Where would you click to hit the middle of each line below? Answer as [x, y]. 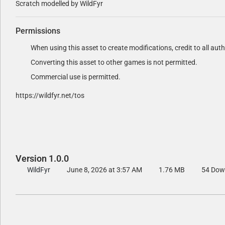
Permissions [38, 31]
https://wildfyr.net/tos [50, 96]
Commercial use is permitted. [76, 77]
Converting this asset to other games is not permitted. [114, 63]
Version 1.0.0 [42, 159]
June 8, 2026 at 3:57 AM [104, 170]
